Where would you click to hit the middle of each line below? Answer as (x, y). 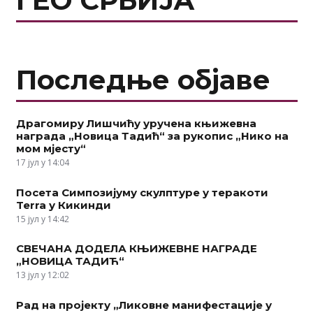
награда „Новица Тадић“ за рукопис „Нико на (152, 136)
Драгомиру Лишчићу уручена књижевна (136, 124)
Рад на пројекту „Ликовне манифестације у (144, 305)
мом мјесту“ (51, 149)
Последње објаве (143, 80)
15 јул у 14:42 (42, 219)
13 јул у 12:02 (42, 275)
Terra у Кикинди (63, 205)
